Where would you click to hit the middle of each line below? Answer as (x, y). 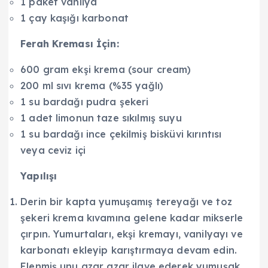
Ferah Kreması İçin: (70, 43)
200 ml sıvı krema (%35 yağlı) (92, 85)
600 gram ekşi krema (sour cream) (106, 69)
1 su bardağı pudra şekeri (85, 101)
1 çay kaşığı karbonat (75, 18)
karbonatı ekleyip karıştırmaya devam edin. (129, 250)
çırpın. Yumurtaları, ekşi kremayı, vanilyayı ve (132, 234)
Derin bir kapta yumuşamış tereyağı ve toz (126, 201)
